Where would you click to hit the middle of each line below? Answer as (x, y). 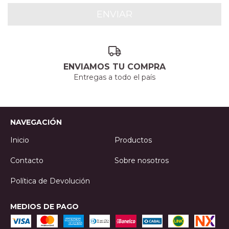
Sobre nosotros (142, 160)
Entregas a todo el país (114, 77)
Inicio (20, 140)
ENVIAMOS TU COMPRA (114, 66)
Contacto (27, 160)
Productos (133, 140)
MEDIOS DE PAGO (44, 206)
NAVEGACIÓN (36, 122)
